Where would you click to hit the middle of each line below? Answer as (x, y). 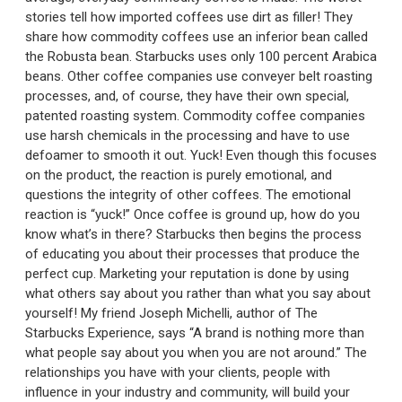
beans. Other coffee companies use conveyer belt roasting (199, 76)
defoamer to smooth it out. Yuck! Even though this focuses (201, 155)
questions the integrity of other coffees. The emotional (188, 194)
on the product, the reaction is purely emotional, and (179, 175)
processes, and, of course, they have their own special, (187, 96)
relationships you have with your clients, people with (178, 372)
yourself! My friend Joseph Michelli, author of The (171, 313)
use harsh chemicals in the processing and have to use (188, 135)
